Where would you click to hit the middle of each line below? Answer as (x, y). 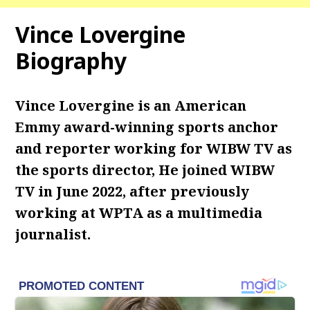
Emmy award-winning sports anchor (147, 127)
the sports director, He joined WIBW (145, 170)
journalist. (55, 234)
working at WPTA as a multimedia (139, 213)
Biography (71, 61)
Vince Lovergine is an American (131, 106)
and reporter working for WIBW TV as (154, 148)
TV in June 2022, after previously (133, 191)
